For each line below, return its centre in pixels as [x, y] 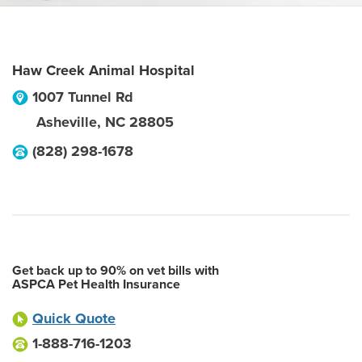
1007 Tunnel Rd [83, 97]
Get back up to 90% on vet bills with [116, 271]
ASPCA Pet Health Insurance [96, 284]
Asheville [67, 122]
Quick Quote [74, 318]
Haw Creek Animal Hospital [103, 70]
